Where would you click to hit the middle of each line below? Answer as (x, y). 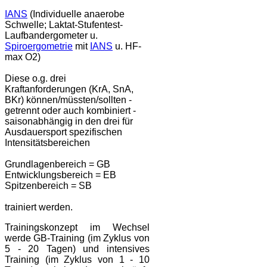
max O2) (23, 57)
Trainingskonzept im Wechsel (77, 227)
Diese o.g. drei (35, 78)
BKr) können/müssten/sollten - (68, 100)
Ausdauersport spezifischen (63, 132)
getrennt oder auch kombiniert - (70, 110)
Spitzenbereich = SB (48, 185)
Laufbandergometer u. (51, 35)
